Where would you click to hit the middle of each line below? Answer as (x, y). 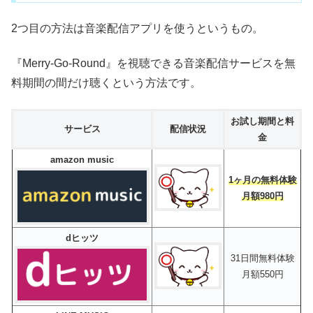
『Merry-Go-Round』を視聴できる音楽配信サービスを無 (153, 64)
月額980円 (262, 196)
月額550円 (262, 274)
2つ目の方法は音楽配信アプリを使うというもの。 (137, 28)
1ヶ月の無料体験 (262, 180)
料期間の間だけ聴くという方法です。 (106, 83)
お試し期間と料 (262, 121)
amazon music (82, 159)
